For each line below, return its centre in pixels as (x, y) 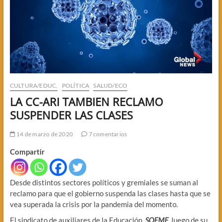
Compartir (27, 151)
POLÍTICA (76, 85)
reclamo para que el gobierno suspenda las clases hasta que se (110, 193)
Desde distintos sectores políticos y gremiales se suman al (104, 182)
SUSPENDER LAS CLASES (71, 115)
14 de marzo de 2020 (44, 134)
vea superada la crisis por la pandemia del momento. (94, 204)
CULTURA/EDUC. (34, 85)
